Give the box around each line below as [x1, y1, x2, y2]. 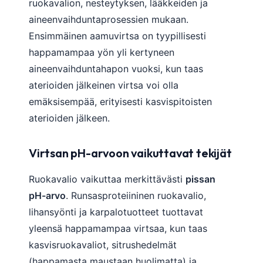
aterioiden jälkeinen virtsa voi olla [29, 79, 178, 92]
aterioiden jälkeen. [29, 112, 110, 124]
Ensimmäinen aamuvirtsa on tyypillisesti [29, 30, 206, 42]
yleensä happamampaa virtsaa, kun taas [29, 222, 207, 235]
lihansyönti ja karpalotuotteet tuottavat [29, 206, 203, 218]
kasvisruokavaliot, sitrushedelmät [29, 239, 177, 251]
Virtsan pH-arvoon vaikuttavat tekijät [29, 146, 232, 161]
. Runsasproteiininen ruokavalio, [66, 190, 206, 202]
